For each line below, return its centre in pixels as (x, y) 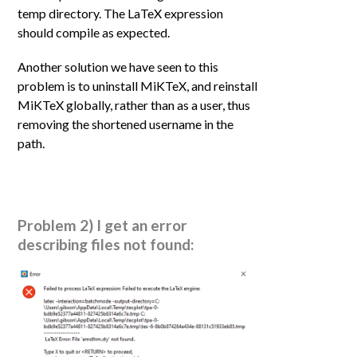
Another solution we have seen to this (118, 67)
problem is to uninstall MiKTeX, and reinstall (138, 86)
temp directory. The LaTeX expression (121, 14)
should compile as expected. (94, 33)
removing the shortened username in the (126, 124)
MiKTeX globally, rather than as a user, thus (134, 105)
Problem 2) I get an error (103, 225)
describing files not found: (108, 244)
